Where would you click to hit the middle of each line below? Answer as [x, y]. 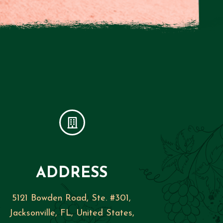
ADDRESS [71, 173]
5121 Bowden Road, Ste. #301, [72, 198]
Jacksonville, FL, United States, [71, 213]
